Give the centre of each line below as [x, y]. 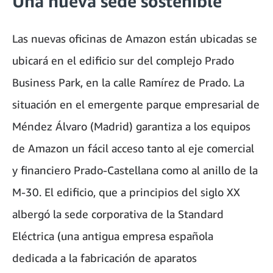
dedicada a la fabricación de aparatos [105, 258]
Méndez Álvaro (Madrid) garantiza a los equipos [131, 126]
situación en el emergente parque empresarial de [136, 105]
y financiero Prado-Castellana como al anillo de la [135, 170]
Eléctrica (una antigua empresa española [113, 236]
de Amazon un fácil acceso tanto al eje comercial [133, 148]
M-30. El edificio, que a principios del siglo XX [126, 192]
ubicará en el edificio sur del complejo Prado [123, 61]
